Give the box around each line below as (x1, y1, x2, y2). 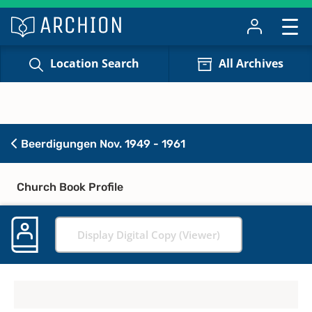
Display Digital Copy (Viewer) (77, 227, 220, 242)
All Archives (218, 56, 283, 72)
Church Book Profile (17, 180, 123, 194)
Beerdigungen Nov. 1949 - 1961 (18, 136, 185, 150)
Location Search (50, 56, 140, 72)
